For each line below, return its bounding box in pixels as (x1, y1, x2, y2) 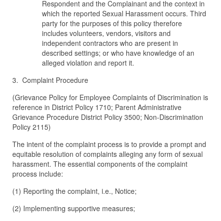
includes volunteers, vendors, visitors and (42, 28, 171, 38)
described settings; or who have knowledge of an (42, 48, 194, 58)
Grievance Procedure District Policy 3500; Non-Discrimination (12, 112, 203, 122)
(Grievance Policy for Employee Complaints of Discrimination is (12, 92, 208, 102)
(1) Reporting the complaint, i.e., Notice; (12, 186, 137, 196)
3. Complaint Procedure (12, 75, 88, 85)
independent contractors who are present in (42, 38, 178, 48)
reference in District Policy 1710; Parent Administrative (12, 102, 182, 112)
